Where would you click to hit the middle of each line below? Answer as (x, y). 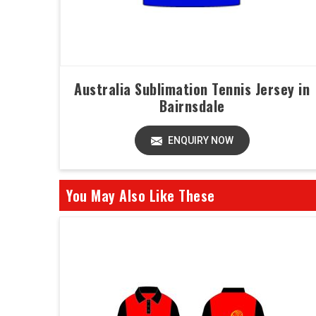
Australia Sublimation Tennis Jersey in (192, 89)
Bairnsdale (192, 106)
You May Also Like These (141, 195)
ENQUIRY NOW (199, 140)
